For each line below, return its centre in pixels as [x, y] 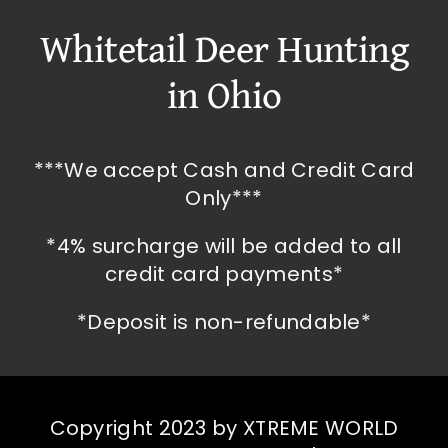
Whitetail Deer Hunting [224, 48]
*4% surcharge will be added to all [224, 246]
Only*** [224, 198]
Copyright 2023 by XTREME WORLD [224, 428]
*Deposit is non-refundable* [224, 322]
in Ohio [224, 94]
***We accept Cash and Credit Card [224, 170]
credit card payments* [224, 274]
